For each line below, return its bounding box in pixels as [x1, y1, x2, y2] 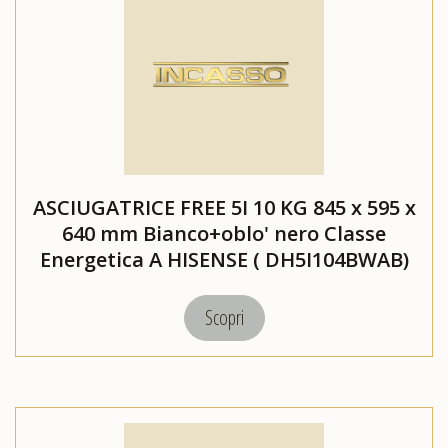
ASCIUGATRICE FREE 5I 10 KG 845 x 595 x [32, 194, 416, 222]
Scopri [204, 304, 244, 332]
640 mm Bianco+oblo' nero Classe [62, 220, 386, 248]
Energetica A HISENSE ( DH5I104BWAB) [39, 246, 409, 274]
